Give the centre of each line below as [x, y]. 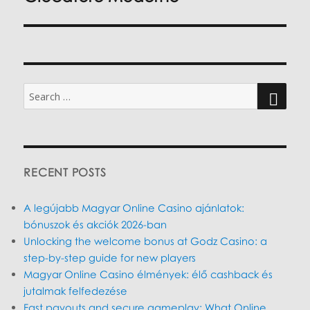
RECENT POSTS [65, 173]
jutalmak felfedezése [76, 291]
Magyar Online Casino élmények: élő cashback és [148, 274]
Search [40, 91]
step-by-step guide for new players [110, 258]
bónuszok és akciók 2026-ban [95, 225]
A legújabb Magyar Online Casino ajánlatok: [134, 208]
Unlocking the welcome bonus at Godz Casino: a [146, 241]
